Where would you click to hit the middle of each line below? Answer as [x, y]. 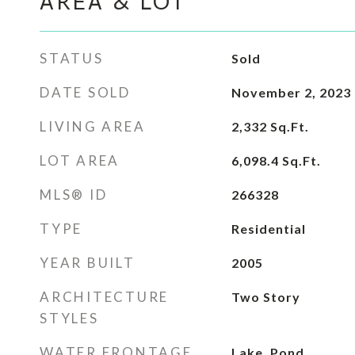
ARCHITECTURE [104, 297]
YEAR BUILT [88, 263]
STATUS [72, 58]
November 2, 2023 [291, 92]
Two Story [265, 297]
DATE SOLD [85, 92]
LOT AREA [80, 160]
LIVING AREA [93, 126]
